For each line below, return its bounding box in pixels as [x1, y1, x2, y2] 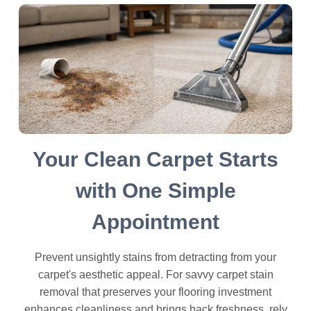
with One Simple [75, 179, 236, 203]
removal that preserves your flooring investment [40, 286, 271, 299]
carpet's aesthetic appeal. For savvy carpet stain [37, 269, 274, 281]
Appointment [92, 210, 219, 234]
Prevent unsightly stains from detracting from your [35, 251, 276, 264]
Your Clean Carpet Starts [33, 148, 278, 171]
